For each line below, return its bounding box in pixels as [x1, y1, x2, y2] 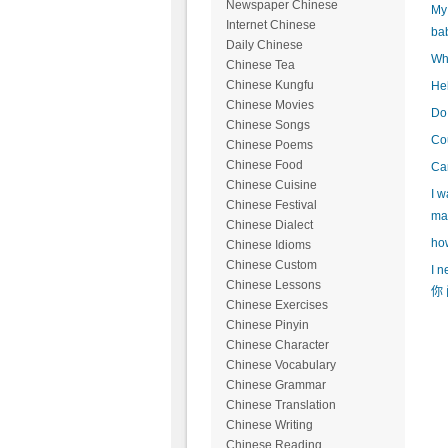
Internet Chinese [225, 18, 316, 33]
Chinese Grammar [225, 378, 326, 393]
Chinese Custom [225, 258, 317, 273]
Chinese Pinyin [225, 318, 309, 333]
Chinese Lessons [225, 278, 321, 293]
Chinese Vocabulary [225, 358, 336, 373]
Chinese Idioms [225, 238, 311, 253]
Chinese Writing [225, 418, 313, 433]
